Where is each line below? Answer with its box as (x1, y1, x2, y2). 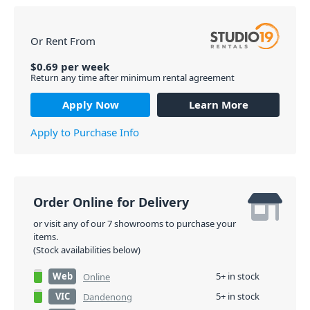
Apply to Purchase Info (30, 125, 139, 139)
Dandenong (83, 291, 132, 303)
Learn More (188, 97, 248, 111)
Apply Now (62, 97, 119, 111)
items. (33, 230, 58, 243)
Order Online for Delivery (33, 194, 189, 210)
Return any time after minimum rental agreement (30, 71, 235, 84)
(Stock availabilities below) (33, 244, 140, 256)
